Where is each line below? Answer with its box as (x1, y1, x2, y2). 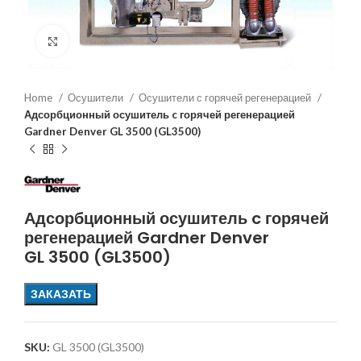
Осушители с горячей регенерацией (139, 91, 313, 104)
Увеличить (68, 35, 124, 47)
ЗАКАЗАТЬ (31, 286, 91, 301)
